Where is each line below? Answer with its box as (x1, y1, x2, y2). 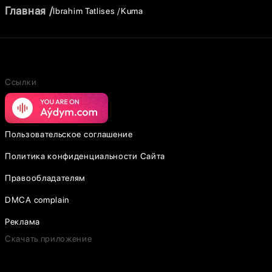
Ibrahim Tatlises (53, 5, 115, 16)
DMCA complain (5, 195, 70, 205)
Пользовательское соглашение (5, 129, 133, 139)
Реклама (5, 217, 40, 226)
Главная (5, 4, 46, 17)
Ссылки (5, 77, 37, 87)
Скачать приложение (5, 234, 92, 243)
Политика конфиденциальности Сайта (5, 151, 166, 161)
